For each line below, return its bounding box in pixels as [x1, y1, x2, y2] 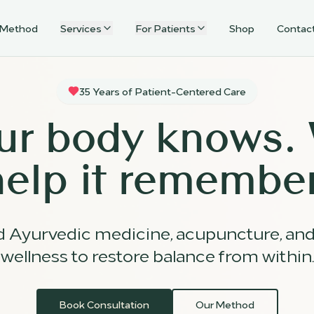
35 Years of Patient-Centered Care [79, 84, 246, 97]
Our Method [195, 297, 254, 310]
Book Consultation [58, 297, 149, 310]
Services [60, 21, 102, 34]
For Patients [135, 21, 196, 34]
